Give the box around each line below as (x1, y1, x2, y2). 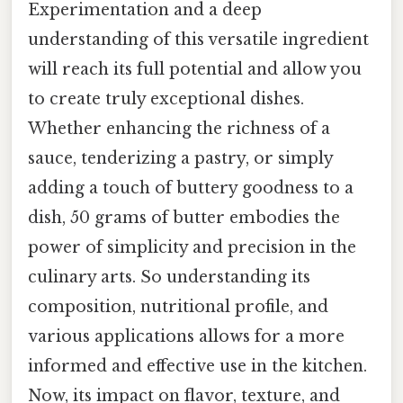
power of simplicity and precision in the (28, 237, 356, 258)
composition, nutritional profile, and (28, 297, 328, 318)
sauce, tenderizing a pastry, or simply (28, 148, 333, 169)
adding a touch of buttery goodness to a (28, 178, 354, 199)
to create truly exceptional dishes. (28, 89, 304, 110)
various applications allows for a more (28, 327, 345, 347)
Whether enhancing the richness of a (28, 119, 330, 139)
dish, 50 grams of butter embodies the (28, 208, 340, 228)
